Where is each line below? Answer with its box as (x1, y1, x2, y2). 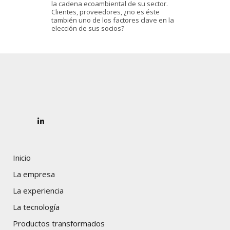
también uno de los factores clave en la (51, 15, 174, 25)
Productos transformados (13, 218, 105, 228)
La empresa (13, 169, 55, 179)
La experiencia (13, 185, 64, 196)
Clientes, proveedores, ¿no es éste (51, 7, 160, 16)
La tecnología (13, 202, 60, 212)
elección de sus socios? (51, 24, 124, 33)
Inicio (13, 152, 31, 163)
